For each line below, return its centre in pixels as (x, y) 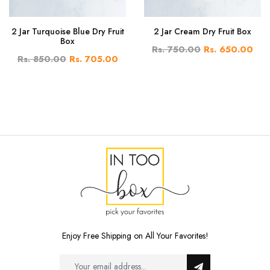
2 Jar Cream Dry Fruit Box (202, 31)
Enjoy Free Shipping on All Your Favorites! (135, 236)
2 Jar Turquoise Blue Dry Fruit (67, 31)
